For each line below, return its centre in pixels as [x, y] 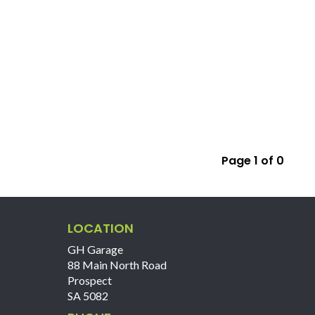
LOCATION [100, 228]
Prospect [89, 280]
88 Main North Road [117, 264]
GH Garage [95, 249]
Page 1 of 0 [253, 160]
